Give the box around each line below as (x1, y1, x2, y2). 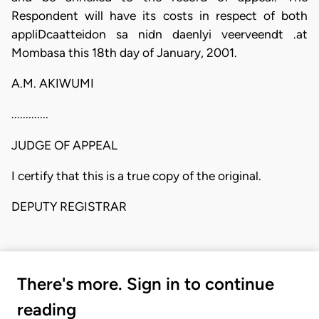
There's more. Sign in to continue (17, 273, 274, 294)
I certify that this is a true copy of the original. (11, 168, 261, 183)
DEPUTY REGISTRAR (11, 199, 127, 214)
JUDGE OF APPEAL (11, 137, 117, 152)
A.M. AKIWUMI (11, 75, 94, 90)
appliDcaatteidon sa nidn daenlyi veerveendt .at (11, 26, 308, 41)
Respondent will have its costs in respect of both (11, 8, 308, 23)
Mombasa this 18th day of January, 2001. (11, 45, 237, 60)
